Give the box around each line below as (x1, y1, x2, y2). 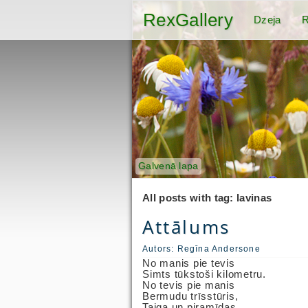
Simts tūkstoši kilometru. (142, 267, 266, 280)
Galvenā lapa (138, 161, 199, 171)
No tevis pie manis (142, 278, 235, 291)
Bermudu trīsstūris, (142, 289, 239, 302)
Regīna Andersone (177, 244, 261, 254)
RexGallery (143, 10, 233, 30)
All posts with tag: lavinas (142, 192, 272, 203)
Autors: (142, 244, 177, 254)
